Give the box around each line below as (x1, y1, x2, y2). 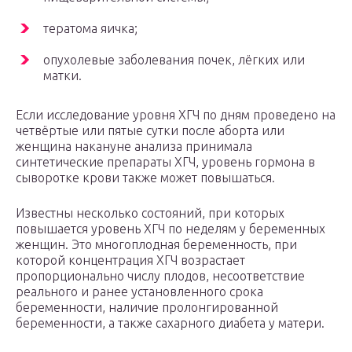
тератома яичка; (43, 21, 137, 36)
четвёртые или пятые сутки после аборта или (16, 123, 284, 138)
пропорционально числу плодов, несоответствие (16, 269, 305, 284)
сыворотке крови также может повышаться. (16, 170, 275, 185)
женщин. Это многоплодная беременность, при (16, 237, 297, 252)
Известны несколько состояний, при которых (16, 206, 284, 221)
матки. (43, 68, 82, 83)
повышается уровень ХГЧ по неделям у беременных (16, 222, 325, 236)
